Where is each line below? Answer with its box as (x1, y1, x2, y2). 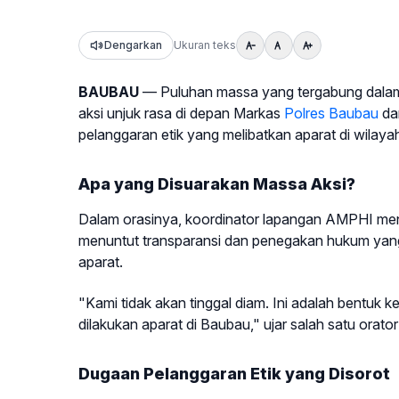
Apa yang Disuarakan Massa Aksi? (78, 175, 355, 193)
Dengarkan (104, 38, 162, 52)
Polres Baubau (284, 104, 379, 122)
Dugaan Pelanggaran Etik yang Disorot (78, 364, 390, 384)
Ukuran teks (174, 38, 236, 52)
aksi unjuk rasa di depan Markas (78, 104, 284, 122)
